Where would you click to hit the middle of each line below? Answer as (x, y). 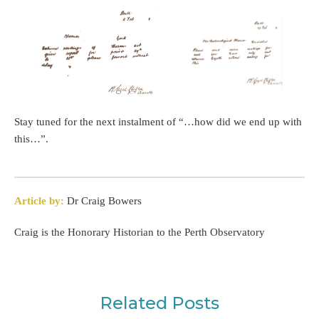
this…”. (31, 139)
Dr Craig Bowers (103, 201)
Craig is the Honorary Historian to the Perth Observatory (140, 232)
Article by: (39, 201)
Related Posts (159, 303)
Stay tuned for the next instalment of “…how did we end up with (158, 122)
